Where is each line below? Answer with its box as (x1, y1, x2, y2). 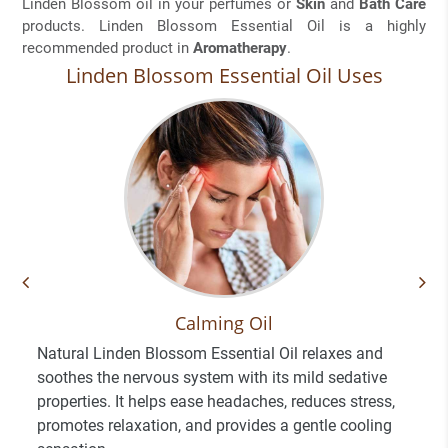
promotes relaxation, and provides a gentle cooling (37, 415, 392, 435)
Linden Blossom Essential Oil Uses (65, 61, 383, 89)
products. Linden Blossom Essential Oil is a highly (22, 16, 426, 35)
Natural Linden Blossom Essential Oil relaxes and (37, 343, 383, 363)
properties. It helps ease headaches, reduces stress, (37, 391, 395, 411)
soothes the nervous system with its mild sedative (37, 367, 387, 387)
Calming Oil (175, 310, 273, 335)
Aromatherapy (193, 38, 287, 57)
